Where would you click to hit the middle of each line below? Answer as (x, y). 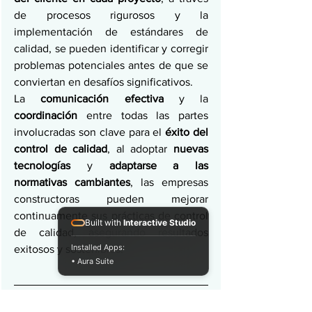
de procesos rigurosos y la (111, 15)
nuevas (191, 149)
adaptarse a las (158, 165)
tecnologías (50, 165)
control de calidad (61, 149)
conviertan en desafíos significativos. (105, 82)
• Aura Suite (92, 261)
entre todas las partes (147, 115)
